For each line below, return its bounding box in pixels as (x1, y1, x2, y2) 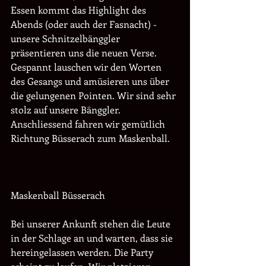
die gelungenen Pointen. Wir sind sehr (11, 89, 178, 102)
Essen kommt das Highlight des (11, 4, 148, 16)
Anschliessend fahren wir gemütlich (11, 118, 167, 130)
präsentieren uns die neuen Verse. (11, 46, 159, 59)
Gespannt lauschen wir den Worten (11, 61, 164, 73)
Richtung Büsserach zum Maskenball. (11, 132, 172, 144)
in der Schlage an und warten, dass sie (11, 232, 175, 244)
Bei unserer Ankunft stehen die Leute (11, 217, 173, 230)
